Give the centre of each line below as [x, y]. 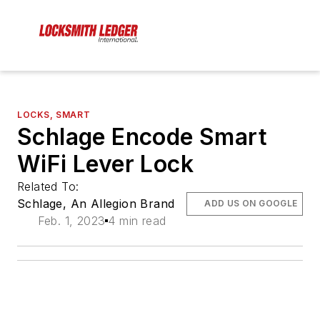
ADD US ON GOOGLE [251, 204]
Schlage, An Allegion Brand [96, 204]
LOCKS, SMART [54, 115]
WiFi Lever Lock [105, 164]
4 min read [137, 221]
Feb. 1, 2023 [71, 221]
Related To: [50, 187]
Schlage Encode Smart [142, 137]
